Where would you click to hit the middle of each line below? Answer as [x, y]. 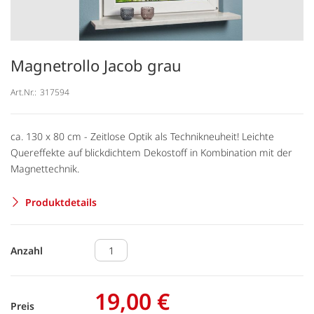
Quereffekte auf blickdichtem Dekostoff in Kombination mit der [151, 152]
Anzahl [27, 250]
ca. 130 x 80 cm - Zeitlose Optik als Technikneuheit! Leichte [142, 136]
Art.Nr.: [23, 92]
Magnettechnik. [45, 168]
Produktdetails [61, 202]
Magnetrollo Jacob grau [96, 65]
